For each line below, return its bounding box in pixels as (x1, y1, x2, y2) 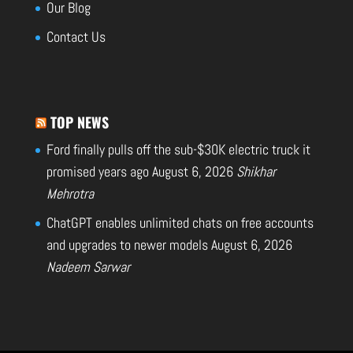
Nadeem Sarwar (46, 258, 130, 277)
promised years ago (46, 162, 149, 181)
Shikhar (236, 162, 276, 181)
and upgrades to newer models (46, 236, 208, 255)
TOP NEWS (50, 112, 109, 133)
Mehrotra (46, 184, 94, 203)
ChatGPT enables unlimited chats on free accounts (46, 214, 314, 232)
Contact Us (46, 27, 106, 46)
